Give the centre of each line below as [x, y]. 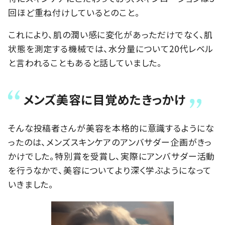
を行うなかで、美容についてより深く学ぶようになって [110, 170]
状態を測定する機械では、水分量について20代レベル [111, 48]
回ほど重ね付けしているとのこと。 [74, 12]
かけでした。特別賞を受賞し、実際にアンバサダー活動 [112, 156]
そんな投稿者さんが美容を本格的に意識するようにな [111, 128]
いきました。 [31, 184]
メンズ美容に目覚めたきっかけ [105, 99]
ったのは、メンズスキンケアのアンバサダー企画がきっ [110, 142]
